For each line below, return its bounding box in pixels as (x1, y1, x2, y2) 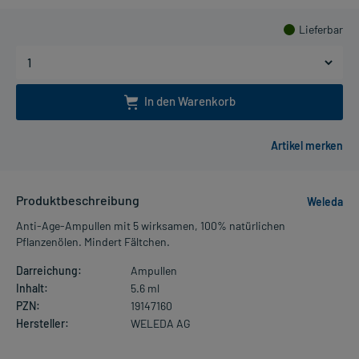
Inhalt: (16, 281, 48, 296)
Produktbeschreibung (16, 192, 139, 208)
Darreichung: (16, 264, 82, 278)
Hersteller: (16, 317, 69, 331)
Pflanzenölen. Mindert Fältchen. (16, 235, 170, 249)
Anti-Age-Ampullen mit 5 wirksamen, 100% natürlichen (16, 219, 285, 233)
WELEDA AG (130, 317, 191, 331)
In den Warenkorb (143, 93, 236, 108)
